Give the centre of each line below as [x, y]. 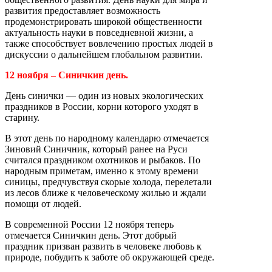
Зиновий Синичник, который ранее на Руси [96, 149]
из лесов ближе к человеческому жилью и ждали [106, 193]
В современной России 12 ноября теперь [89, 224]
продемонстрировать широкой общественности [104, 22]
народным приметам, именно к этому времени [102, 171]
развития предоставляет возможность [83, 11]
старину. [22, 117]
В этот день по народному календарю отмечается [107, 138]
